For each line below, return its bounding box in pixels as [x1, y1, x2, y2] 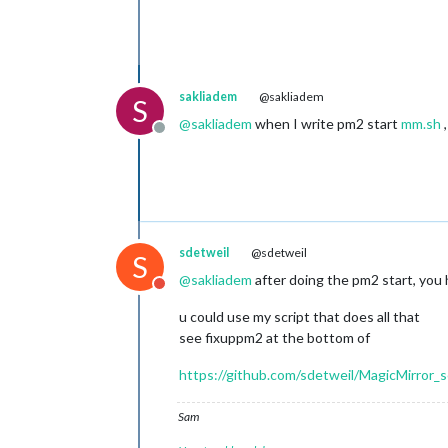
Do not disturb [158, 284, 258, 304]
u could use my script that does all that [179, 308, 420, 326]
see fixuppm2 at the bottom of [179, 329, 370, 347]
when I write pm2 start [252, 115, 401, 133]
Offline [158, 128, 207, 148]
